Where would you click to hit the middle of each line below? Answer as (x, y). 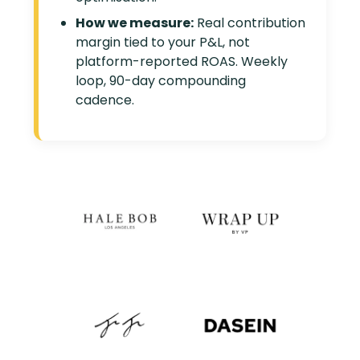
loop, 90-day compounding (161, 81)
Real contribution (250, 23)
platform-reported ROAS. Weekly (182, 61)
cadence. (105, 100)
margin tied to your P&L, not (163, 42)
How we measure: (135, 23)
